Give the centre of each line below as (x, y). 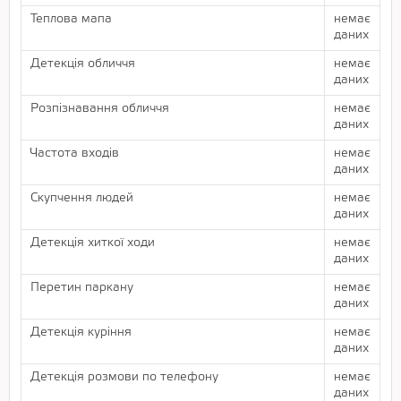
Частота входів (75, 153)
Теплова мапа (71, 19)
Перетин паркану (82, 287)
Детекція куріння (81, 332)
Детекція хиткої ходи (93, 243)
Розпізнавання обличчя (100, 108)
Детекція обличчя (83, 64)
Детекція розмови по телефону (124, 377)
